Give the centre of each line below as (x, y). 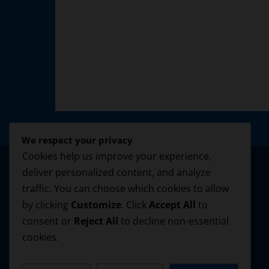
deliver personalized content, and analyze (116, 173)
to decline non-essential (174, 221)
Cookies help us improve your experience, (117, 156)
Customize (96, 205)
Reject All (96, 221)
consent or (48, 221)
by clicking (47, 205)
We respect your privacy (77, 140)
